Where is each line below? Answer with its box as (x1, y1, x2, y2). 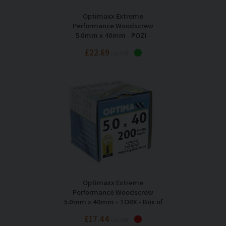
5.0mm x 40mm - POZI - (75, 30, 151, 40)
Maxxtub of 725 (89, 40, 137, 50)
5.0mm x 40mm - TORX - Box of (64, 197, 162, 207)
